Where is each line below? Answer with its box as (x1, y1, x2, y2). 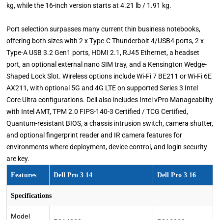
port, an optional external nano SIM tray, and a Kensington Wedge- (6, 60, 207, 69)
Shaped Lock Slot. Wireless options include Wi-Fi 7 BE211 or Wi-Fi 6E (6, 72, 212, 81)
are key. (6, 155, 30, 163)
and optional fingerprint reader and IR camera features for (6, 131, 183, 139)
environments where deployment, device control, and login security (6, 143, 208, 151)
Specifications (11, 192, 52, 200)
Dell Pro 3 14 (54, 171, 93, 179)
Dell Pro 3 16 (157, 171, 196, 179)
